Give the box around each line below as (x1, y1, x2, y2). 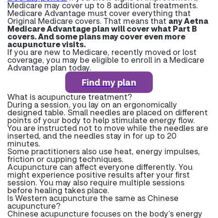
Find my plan (82, 76, 136, 88)
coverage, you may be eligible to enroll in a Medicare (7, 54, 204, 65)
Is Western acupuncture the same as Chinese (7, 193, 179, 203)
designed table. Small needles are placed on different (7, 107, 208, 117)
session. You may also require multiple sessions (7, 177, 184, 187)
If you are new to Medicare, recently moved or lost (7, 47, 197, 57)
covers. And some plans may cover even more (7, 31, 185, 41)
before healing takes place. (7, 185, 109, 195)
